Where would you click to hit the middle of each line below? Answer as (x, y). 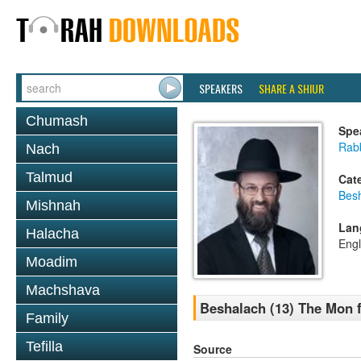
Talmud (49, 177)
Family (47, 318)
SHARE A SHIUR (291, 88)
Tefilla (44, 346)
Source (213, 349)
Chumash (57, 121)
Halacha (52, 234)
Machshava (63, 290)
